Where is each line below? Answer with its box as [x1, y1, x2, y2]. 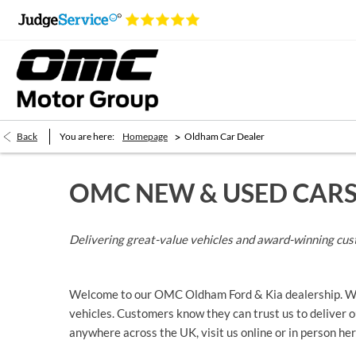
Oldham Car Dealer [184, 130, 265, 142]
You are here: [60, 130, 114, 142]
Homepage [122, 130, 168, 142]
